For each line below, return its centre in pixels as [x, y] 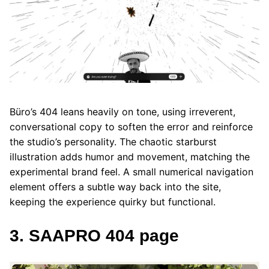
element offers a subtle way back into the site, [115, 187]
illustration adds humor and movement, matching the [130, 157]
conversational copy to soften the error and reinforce [131, 127]
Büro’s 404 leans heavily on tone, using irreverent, [122, 112]
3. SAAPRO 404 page [94, 236]
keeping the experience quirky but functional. [113, 202]
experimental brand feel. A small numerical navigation [131, 172]
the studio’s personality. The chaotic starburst [113, 142]
